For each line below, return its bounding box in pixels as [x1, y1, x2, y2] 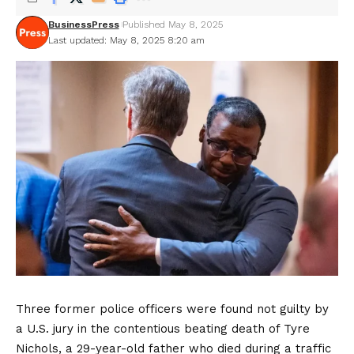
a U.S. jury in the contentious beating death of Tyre [16, 321, 310, 336]
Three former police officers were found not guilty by [16, 301, 329, 316]
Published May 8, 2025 [122, 19, 223, 30]
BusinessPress [47, 19, 119, 30]
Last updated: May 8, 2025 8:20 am [47, 35, 205, 46]
